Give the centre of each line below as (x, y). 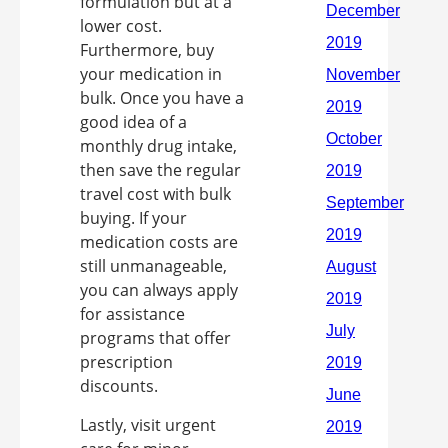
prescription (126, 362)
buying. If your (133, 218)
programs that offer (155, 338)
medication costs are (159, 242)
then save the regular (160, 170)
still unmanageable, (153, 266)
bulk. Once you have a (162, 98)
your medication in (151, 74)
